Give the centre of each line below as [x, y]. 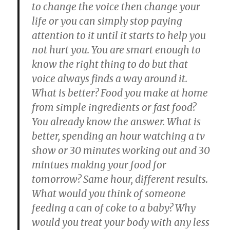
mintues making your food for [99, 165]
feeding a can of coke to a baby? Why [114, 208]
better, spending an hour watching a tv [119, 136]
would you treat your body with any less [121, 223]
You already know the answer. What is [117, 122]
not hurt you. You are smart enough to [117, 50]
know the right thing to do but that [110, 64]
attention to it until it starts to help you [119, 36]
